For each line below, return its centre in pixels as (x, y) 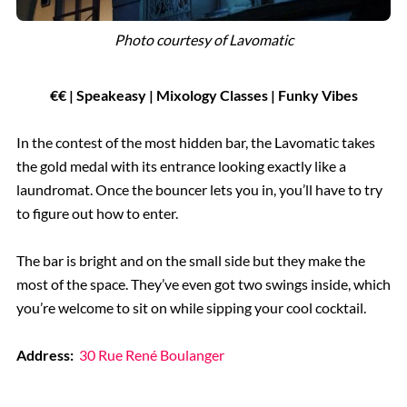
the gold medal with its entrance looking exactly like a (181, 166)
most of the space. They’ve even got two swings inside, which (203, 284)
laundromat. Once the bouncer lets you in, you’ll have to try (199, 190)
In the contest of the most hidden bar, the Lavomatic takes (195, 143)
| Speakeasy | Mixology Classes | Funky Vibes (212, 95)
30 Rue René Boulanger (152, 355)
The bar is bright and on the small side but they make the (190, 261)
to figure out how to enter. (97, 213)
